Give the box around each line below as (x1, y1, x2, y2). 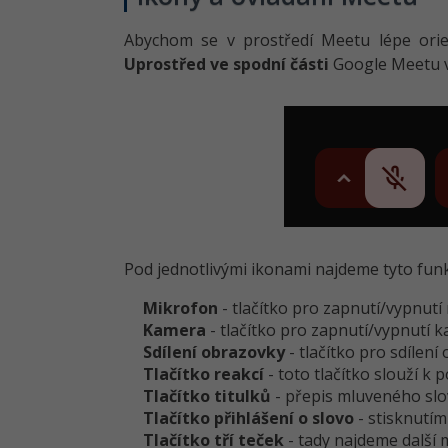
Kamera (143, 318, 207, 341)
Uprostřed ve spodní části (124, 52, 329, 75)
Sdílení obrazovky (143, 340, 286, 363)
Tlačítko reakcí (143, 362, 265, 385)
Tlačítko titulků (143, 384, 272, 407)
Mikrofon (143, 296, 219, 319)
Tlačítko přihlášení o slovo (143, 406, 355, 429)
